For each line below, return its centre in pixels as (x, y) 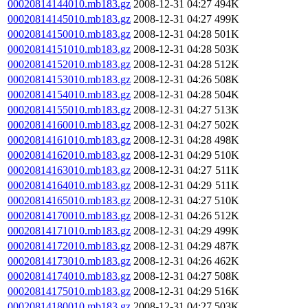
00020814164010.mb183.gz (69, 185)
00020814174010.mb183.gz (69, 276)
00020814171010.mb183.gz (69, 231)
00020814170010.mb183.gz (69, 216)
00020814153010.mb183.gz (69, 79)
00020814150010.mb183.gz (69, 34)
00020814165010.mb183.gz (69, 200)
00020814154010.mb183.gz (69, 95)
